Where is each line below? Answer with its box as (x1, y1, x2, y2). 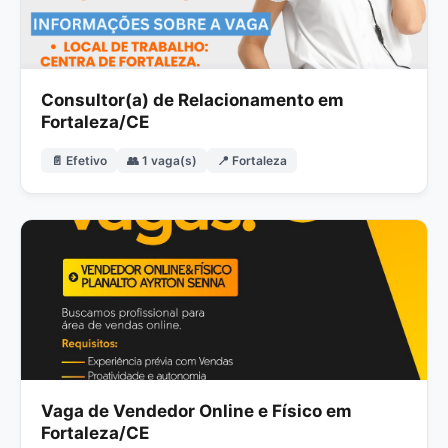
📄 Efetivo (51, 152, 107, 168)
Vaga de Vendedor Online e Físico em (41, 400, 352, 421)
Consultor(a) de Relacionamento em (41, 89, 344, 110)
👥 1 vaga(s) (127, 152, 197, 168)
